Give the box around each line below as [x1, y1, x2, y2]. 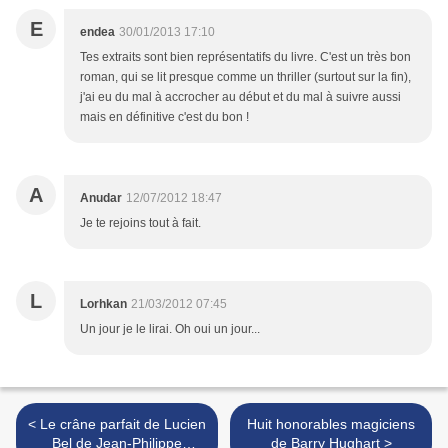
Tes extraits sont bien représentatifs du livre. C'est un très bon [80, 50, 411, 65]
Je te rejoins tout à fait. [80, 216, 201, 231]
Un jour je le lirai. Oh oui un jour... [80, 322, 260, 337]
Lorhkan [80, 297, 127, 312]
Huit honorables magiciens [247, 416, 415, 433]
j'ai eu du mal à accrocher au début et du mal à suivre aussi [80, 90, 401, 105]
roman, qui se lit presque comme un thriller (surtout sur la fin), [80, 70, 411, 85]
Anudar [80, 191, 122, 206]
